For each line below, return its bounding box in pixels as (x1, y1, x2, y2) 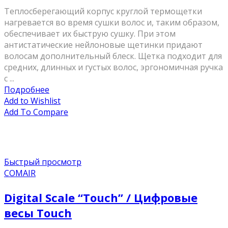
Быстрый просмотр (4, 156, 81, 168)
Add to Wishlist (4, 95, 61, 107)
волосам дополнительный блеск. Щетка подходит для (4, 50, 222, 62)
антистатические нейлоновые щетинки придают (4, 39, 203, 51)
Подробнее (4, 84, 49, 96)
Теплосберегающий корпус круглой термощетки (4, 6, 202, 17)
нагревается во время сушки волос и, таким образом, (4, 17, 219, 28)
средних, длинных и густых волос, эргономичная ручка (4, 62, 223, 73)
